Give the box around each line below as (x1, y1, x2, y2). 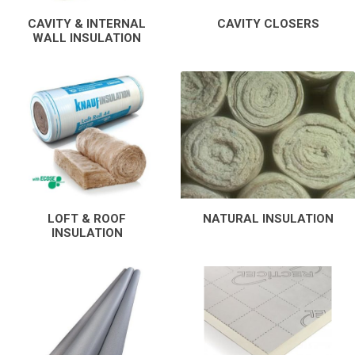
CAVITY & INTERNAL (28, 16, 147, 31)
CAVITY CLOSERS (216, 16, 319, 31)
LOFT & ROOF (48, 211, 127, 226)
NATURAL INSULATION (202, 211, 334, 226)
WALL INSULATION (32, 30, 142, 45)
